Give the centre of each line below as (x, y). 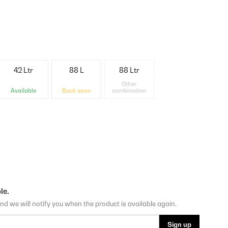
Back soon (76, 91)
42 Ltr (23, 70)
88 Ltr (130, 70)
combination (130, 91)
